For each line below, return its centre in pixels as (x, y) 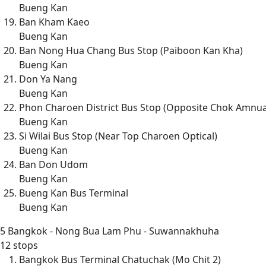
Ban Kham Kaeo (54, 22)
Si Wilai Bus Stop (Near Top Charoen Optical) (118, 136)
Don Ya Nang (48, 79)
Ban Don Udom (53, 164)
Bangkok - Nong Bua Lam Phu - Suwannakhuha (112, 231)
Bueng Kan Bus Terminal (74, 193)
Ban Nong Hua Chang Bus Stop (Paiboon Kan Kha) (131, 50)
